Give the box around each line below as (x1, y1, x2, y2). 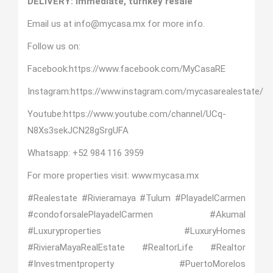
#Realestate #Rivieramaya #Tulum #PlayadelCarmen (27, 193, 246, 204)
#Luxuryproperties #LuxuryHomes (27, 225, 246, 236)
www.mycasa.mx (131, 170, 199, 181)
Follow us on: (27, 41, 83, 52)
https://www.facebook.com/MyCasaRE (68, 63, 225, 74)
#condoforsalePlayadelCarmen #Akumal (27, 209, 246, 220)
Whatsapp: (27, 147, 73, 158)
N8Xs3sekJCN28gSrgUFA (27, 125, 129, 136)
